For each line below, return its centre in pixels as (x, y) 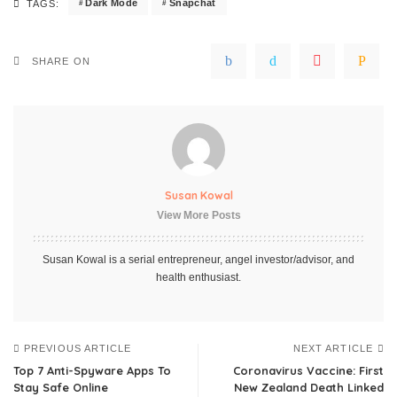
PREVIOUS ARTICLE (78, 348)
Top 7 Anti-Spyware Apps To (92, 370)
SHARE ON (61, 61)
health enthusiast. (198, 277)
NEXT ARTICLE (333, 348)
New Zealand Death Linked (309, 387)
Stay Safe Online (61, 387)
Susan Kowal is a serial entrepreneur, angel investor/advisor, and (198, 259)
